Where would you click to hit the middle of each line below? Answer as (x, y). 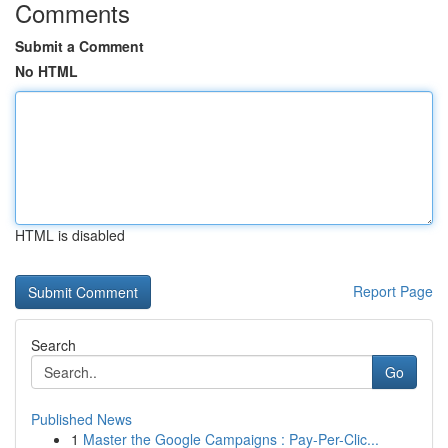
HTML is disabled (70, 235)
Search (53, 345)
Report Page (393, 291)
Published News (81, 419)
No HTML (46, 71)
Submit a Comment (79, 46)
